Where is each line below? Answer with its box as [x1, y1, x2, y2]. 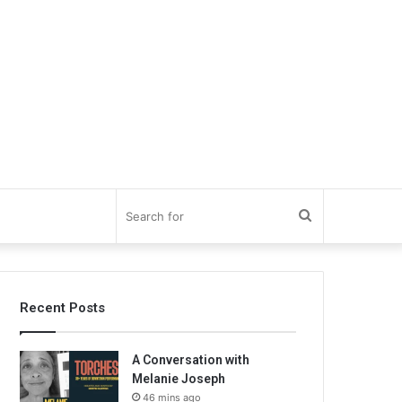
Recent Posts [20, 300, 106, 316]
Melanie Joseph [132, 371, 226, 386]
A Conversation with [132, 353, 250, 367]
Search [311, 207, 356, 224]
